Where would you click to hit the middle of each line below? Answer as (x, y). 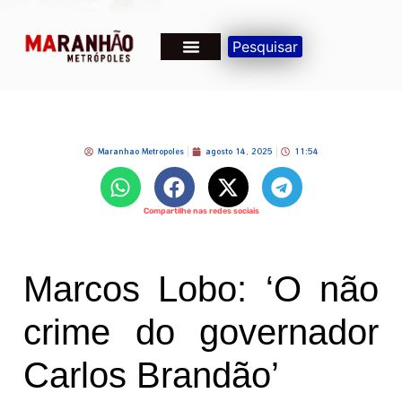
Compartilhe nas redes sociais (201, 211)
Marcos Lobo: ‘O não (201, 289)
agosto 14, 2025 (239, 152)
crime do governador (201, 332)
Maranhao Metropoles (140, 152)
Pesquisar (266, 46)
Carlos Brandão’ (151, 376)
